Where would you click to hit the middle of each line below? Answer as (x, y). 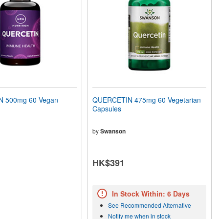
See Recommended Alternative (150, 205)
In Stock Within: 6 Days (151, 194)
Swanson (113, 131)
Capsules (107, 109)
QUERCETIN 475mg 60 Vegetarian (147, 100)
